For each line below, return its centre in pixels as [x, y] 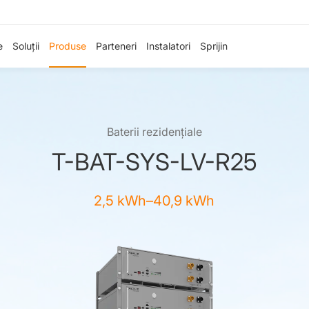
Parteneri [116, 46]
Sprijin [214, 46]
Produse [68, 46]
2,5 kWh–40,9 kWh [154, 201]
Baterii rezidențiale [154, 132]
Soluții [26, 46]
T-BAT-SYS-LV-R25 [154, 162]
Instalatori [168, 46]
